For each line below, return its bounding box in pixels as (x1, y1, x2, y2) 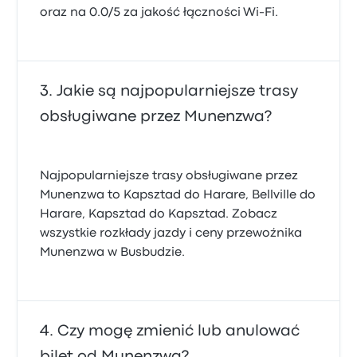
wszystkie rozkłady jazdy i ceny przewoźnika (40, 228, 303, 239)
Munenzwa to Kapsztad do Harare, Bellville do (40, 190, 316, 201)
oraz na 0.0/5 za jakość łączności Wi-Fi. (40, 7, 279, 18)
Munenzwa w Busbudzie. (40, 247, 186, 258)
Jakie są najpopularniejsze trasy (57, 84, 299, 98)
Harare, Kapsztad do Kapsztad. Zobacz (40, 209, 278, 220)
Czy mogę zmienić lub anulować (57, 324, 300, 338)
